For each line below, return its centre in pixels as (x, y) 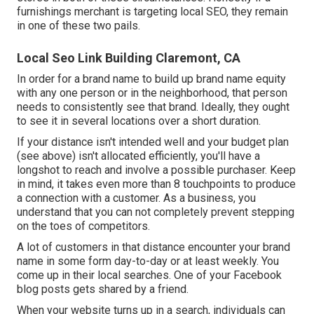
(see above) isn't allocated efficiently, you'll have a (138, 156)
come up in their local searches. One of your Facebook (149, 275)
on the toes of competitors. (83, 226)
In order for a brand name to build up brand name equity (151, 79)
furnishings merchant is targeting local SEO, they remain (152, 12)
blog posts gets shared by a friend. (103, 289)
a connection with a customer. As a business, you (136, 198)
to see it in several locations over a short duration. (139, 121)
